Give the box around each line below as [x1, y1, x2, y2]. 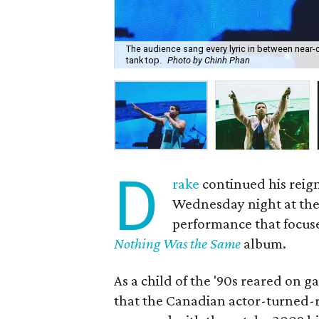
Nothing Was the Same [114, 235, 241, 252]
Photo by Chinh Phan [167, 55, 251, 66]
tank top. [126, 55, 162, 66]
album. [241, 235, 287, 252]
